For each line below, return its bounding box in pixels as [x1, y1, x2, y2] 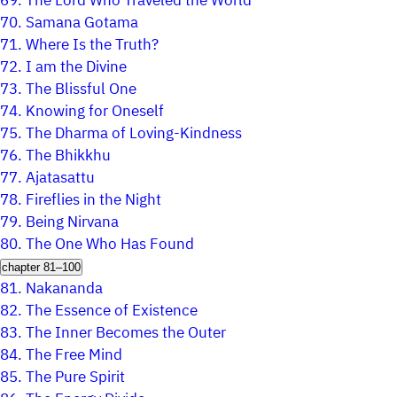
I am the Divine [26, 55, 127, 80]
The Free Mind [26, 343, 122, 368]
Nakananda [26, 276, 103, 301]
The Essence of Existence [26, 299, 198, 323]
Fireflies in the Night [26, 188, 161, 213]
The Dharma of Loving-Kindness [26, 121, 242, 146]
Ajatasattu [26, 166, 95, 191]
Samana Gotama [26, 11, 138, 35]
